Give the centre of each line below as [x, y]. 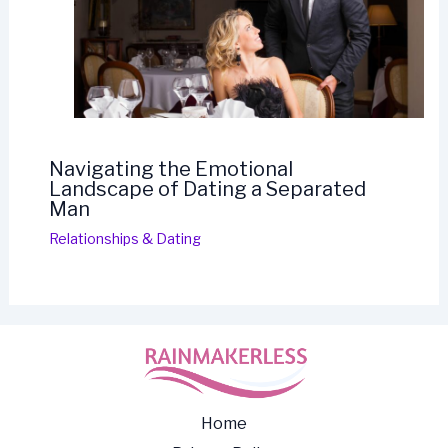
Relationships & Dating [124, 239]
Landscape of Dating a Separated [207, 189]
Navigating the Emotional [170, 169]
